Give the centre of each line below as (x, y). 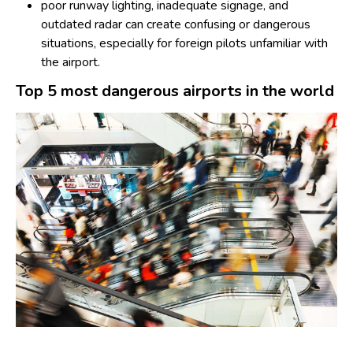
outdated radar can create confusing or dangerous (176, 24)
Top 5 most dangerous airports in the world (175, 91)
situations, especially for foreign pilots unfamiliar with (184, 43)
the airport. (71, 62)
